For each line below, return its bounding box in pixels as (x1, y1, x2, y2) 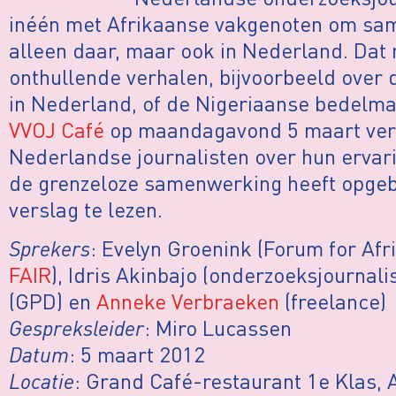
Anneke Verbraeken (96, 287, 279, 316)
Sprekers (9, 234, 90, 263)
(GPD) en (9, 287, 96, 316)
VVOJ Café (9, 116, 104, 143)
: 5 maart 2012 (69, 340, 205, 369)
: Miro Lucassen (144, 314, 292, 342)
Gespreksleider (9, 314, 144, 342)
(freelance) (279, 287, 386, 316)
